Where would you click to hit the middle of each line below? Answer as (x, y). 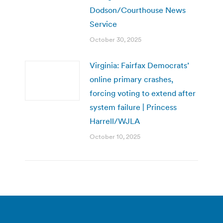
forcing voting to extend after (143, 93)
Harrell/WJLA (115, 121)
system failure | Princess (133, 107)
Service (103, 24)
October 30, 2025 (115, 39)
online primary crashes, (131, 79)
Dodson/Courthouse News (138, 10)
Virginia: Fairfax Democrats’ (139, 65)
